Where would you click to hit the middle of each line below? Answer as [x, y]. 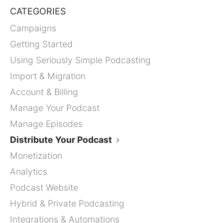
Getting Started [41, 44]
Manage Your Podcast [55, 108]
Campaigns [33, 28]
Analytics [29, 172]
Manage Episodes [46, 124]
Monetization [36, 156]
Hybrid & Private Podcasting [67, 204]
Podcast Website [44, 188]
